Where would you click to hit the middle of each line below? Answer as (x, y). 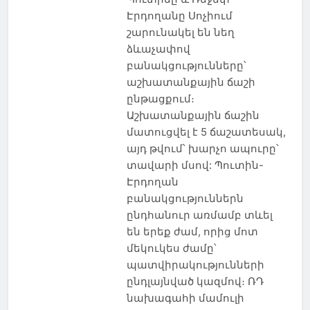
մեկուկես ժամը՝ (171, 248)
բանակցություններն (185, 198)
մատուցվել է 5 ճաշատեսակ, (206, 131)
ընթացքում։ (160, 98)
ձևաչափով (158, 48)
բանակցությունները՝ (186, 65)
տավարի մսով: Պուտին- (195, 165)
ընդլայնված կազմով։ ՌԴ (195, 281)
